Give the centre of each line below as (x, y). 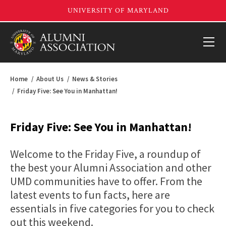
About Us (50, 79)
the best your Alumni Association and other (111, 167)
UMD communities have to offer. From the (106, 181)
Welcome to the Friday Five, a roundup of (105, 154)
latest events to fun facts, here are (90, 195)
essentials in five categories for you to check (112, 208)
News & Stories (95, 79)
